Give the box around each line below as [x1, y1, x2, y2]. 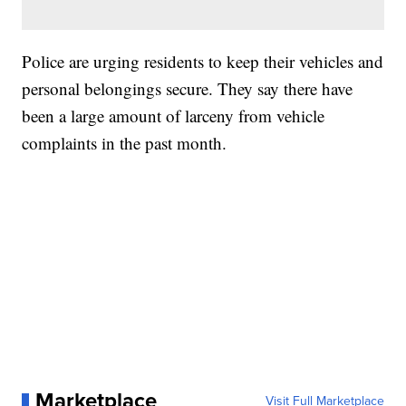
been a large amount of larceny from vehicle [22, 104, 325, 128]
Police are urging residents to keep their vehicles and [22, 50, 384, 73]
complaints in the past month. [22, 131, 227, 155]
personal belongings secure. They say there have [22, 77, 353, 101]
